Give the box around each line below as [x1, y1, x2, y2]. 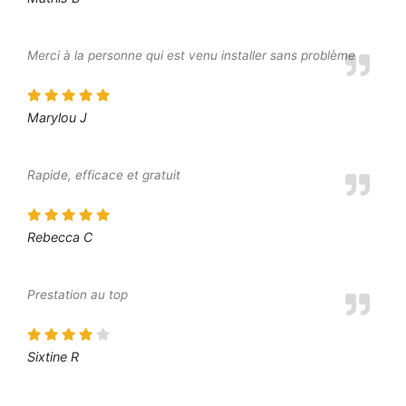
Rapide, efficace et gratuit [27, 168, 180, 183]
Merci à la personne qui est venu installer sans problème [27, 48, 355, 63]
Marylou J [27, 110, 87, 126]
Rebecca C [27, 229, 92, 245]
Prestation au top [27, 287, 128, 302]
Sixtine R [27, 348, 79, 364]
